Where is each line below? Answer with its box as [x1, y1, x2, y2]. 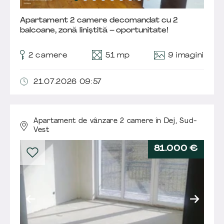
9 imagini [167, 52, 204, 60]
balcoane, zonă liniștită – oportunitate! [20, 27, 168, 35]
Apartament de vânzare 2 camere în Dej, [33, 117, 180, 125]
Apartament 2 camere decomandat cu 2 [20, 17, 178, 25]
